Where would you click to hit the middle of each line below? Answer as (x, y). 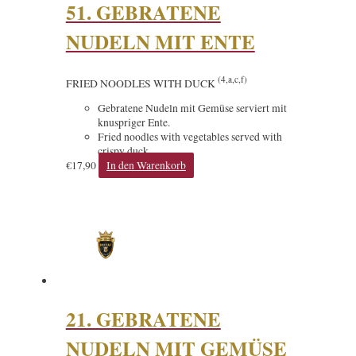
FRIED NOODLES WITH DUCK (140, 83)
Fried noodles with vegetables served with (190, 136)
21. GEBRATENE (143, 319)
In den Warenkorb (146, 165)
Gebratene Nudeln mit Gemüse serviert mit (192, 108)
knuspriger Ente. (133, 122)
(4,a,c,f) (231, 79)
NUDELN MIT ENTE (160, 41)
